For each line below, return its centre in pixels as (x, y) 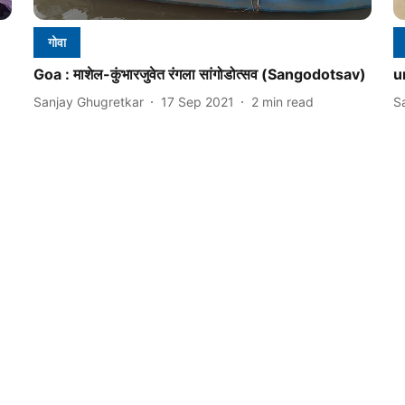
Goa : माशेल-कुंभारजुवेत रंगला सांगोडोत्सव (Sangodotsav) (199, 75)
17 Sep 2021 (197, 101)
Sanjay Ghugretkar (88, 101)
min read (287, 101)
